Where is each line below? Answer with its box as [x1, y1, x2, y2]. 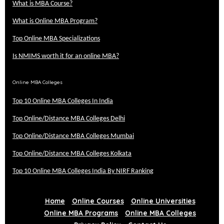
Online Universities [130, 196, 195, 205]
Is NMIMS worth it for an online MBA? [12, 52, 119, 59]
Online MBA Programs [44, 208, 118, 217]
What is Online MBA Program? [12, 17, 97, 24]
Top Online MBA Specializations [12, 35, 100, 42]
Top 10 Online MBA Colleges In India [12, 97, 113, 104]
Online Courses [71, 196, 124, 205]
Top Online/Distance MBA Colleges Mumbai [12, 132, 134, 139]
